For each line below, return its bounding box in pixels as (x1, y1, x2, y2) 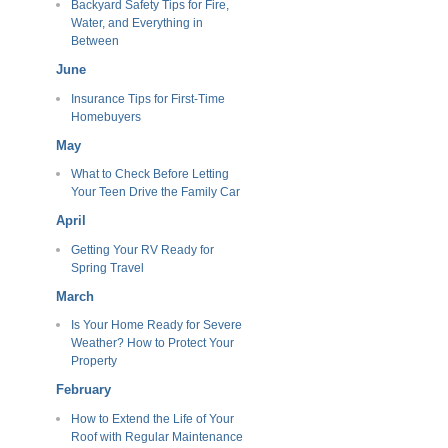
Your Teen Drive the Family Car (70, 185, 240, 200)
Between (70, 34, 119, 49)
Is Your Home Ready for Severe (70, 318, 242, 333)
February (56, 382, 111, 397)
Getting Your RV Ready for (70, 242, 214, 257)
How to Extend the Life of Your (70, 411, 234, 426)
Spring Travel (70, 260, 144, 275)
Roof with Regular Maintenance (70, 429, 243, 444)
